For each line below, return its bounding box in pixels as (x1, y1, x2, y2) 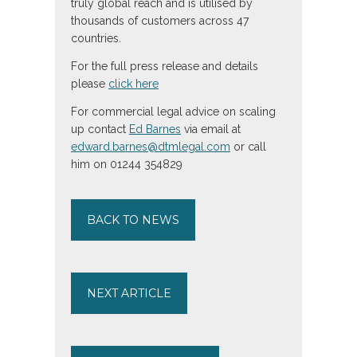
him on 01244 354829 (71, 157, 182, 171)
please (71, 76, 108, 90)
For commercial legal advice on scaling (71, 104, 276, 118)
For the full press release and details (71, 59, 258, 73)
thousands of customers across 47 (71, 14, 249, 27)
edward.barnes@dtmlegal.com (71, 139, 230, 153)
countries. (71, 31, 121, 45)
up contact (71, 122, 129, 135)
